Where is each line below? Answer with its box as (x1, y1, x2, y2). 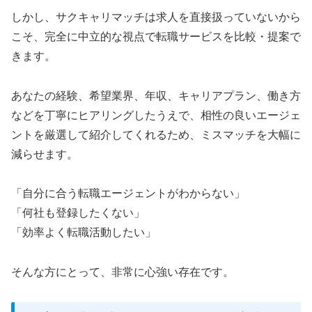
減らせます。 (11, 148, 78, 160)
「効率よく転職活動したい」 (11, 226, 156, 239)
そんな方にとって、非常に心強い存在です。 (11, 266, 234, 279)
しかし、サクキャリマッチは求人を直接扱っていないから (11, 10, 301, 23)
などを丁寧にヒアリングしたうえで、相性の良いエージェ (11, 109, 301, 121)
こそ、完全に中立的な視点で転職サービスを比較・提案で (11, 30, 301, 42)
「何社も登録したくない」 (11, 207, 145, 219)
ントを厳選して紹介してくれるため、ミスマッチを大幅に (11, 128, 301, 141)
